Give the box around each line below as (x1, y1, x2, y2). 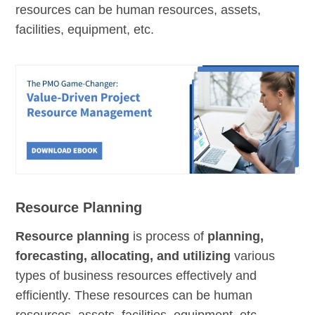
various (231, 249, 276, 264)
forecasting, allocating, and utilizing (15, 249, 231, 264)
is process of (129, 229, 208, 244)
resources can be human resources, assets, (15, 2, 262, 17)
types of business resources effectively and (15, 269, 257, 283)
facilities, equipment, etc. (15, 22, 155, 37)
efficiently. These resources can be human (15, 288, 253, 303)
